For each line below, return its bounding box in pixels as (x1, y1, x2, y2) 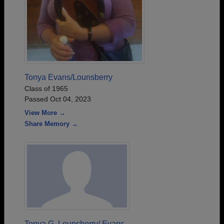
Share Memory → (24, 120, 78, 128)
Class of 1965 (24, 84, 68, 93)
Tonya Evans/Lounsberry (24, 73, 112, 82)
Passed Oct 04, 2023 (24, 95, 91, 103)
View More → (24, 109, 65, 117)
